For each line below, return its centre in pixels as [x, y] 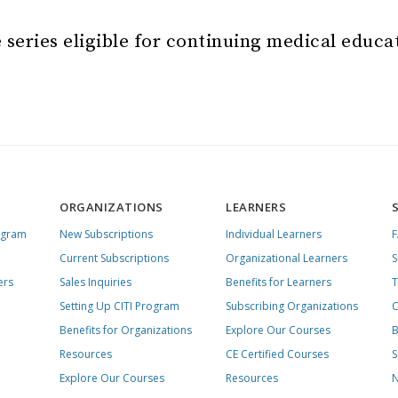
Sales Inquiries [96, 282]
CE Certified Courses [278, 354]
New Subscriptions [107, 234]
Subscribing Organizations [292, 306]
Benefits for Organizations [126, 330]
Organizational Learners [287, 258]
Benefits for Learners [279, 282]
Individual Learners [274, 234]
